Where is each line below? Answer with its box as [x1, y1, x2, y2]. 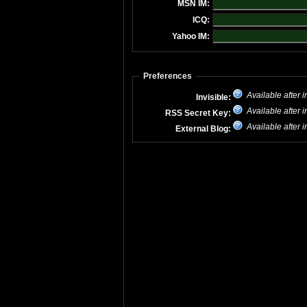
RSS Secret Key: [165, 108, 233, 118]
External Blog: [175, 124, 233, 134]
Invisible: [196, 93, 233, 102]
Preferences [143, 71, 192, 81]
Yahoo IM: [172, 32, 210, 41]
